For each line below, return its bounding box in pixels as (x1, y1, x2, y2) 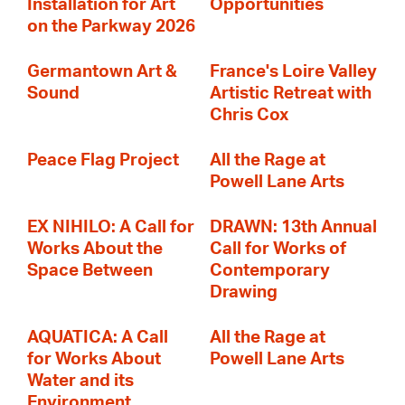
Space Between (27, 262, 153, 279)
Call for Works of (210, 240, 346, 258)
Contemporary (210, 262, 330, 279)
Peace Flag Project (27, 152, 179, 169)
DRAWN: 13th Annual (210, 219, 377, 236)
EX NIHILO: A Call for (27, 219, 194, 236)
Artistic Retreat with (210, 85, 372, 102)
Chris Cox (210, 107, 288, 124)
